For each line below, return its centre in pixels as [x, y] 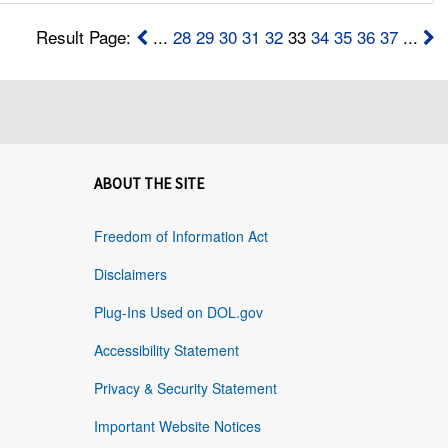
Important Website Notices [177, 426]
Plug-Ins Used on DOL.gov [178, 312]
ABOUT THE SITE [149, 184]
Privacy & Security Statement [185, 388]
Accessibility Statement [166, 350]
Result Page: [85, 37]
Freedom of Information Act [180, 236]
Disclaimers [130, 274]
